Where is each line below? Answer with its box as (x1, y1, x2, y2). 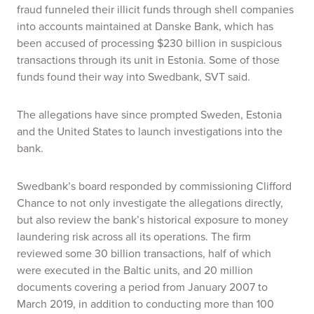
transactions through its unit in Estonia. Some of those (17, 52, 280, 68)
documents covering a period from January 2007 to (17, 279, 268, 295)
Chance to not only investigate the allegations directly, (17, 195, 283, 211)
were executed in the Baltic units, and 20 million (17, 262, 253, 278)
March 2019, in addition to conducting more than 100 (17, 296, 274, 312)
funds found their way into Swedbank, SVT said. (17, 69, 250, 85)
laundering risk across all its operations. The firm (17, 228, 251, 245)
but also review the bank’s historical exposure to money (17, 212, 288, 228)
